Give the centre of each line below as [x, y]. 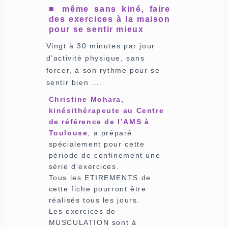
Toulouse [68, 133]
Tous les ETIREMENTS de [100, 177]
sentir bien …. [74, 82]
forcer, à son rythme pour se [103, 70]
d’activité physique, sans [95, 58]
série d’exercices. [84, 166]
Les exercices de [82, 211]
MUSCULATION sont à [93, 222]
